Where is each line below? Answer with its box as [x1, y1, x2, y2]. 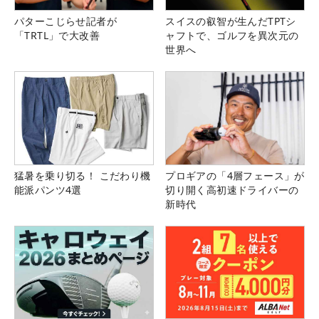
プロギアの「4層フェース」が [165, 168, 305, 182]
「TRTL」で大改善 [14, 28, 100, 43]
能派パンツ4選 [14, 182, 82, 197]
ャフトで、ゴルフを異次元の [165, 28, 299, 43]
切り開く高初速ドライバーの [165, 182, 299, 197]
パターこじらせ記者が [14, 14, 117, 28]
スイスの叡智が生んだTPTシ [165, 14, 296, 28]
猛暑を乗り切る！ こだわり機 [14, 168, 151, 182]
